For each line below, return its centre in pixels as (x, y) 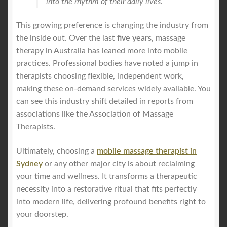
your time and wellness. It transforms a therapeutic (107, 176)
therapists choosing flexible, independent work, (100, 76)
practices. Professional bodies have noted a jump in (107, 64)
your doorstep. (42, 214)
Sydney (29, 163)
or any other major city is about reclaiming (119, 163)
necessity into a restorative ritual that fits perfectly (106, 189)
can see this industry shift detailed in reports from (105, 102)
